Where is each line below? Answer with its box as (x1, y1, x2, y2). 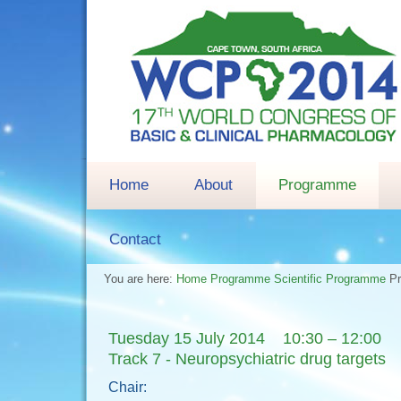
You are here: (104, 272, 176, 286)
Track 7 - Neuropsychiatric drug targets (108, 350, 386, 368)
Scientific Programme (274, 272, 389, 286)
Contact (109, 231, 161, 248)
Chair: (108, 380, 150, 395)
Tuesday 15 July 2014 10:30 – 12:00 (108, 329, 381, 347)
